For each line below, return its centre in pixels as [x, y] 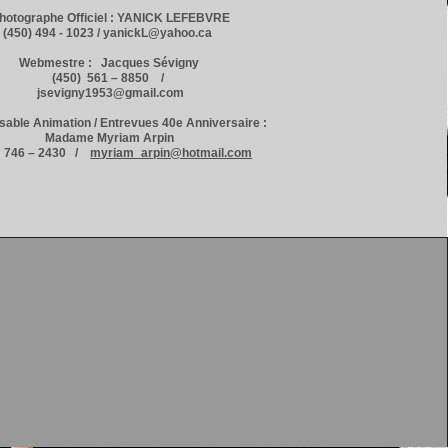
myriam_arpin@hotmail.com [171, 153]
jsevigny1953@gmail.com [111, 93]
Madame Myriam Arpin [110, 138]
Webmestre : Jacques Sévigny [111, 63]
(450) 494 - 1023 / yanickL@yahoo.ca [111, 33]
